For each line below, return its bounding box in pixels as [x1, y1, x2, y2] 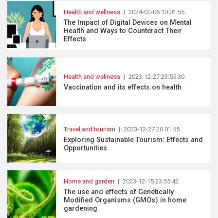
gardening [64, 204, 97, 213]
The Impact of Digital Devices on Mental [64, 18, 192, 27]
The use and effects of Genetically [64, 188, 174, 196]
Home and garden [64, 178, 114, 185]
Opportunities [64, 144, 107, 152]
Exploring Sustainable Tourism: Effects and [64, 135, 203, 144]
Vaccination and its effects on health [64, 83, 182, 91]
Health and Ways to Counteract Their [64, 27, 182, 35]
